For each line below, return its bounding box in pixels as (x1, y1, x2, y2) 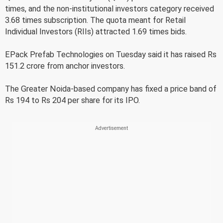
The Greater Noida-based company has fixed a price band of (5, 84, 217, 94)
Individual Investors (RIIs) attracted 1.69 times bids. (5, 27, 187, 36)
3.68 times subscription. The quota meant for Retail (5, 15, 186, 25)
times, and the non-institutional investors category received (5, 4, 214, 13)
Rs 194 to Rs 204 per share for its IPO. (5, 96, 140, 105)
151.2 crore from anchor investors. (5, 61, 125, 71)
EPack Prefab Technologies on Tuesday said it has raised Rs (5, 50, 217, 59)
